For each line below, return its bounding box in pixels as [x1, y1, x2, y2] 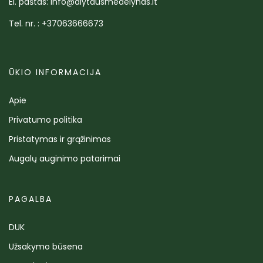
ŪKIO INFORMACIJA [9, 66, 102, 78]
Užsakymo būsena [9, 241, 83, 252]
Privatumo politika [9, 114, 82, 126]
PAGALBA [9, 193, 52, 205]
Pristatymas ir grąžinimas [9, 133, 111, 145]
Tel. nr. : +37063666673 [9, 18, 103, 29]
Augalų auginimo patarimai [9, 153, 120, 164]
